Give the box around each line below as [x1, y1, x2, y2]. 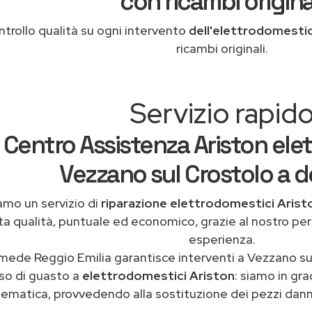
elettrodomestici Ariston [82, 267, 235, 283]
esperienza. [189, 231, 256, 247]
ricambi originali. [176, 40, 268, 56]
